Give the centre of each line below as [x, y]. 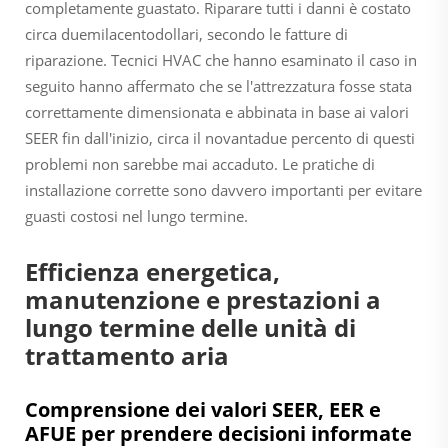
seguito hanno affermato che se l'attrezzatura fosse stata [218, 85]
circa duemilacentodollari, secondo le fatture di [186, 33]
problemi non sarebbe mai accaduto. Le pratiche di [200, 163]
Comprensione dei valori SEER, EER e [203, 409]
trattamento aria [127, 355]
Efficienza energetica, [152, 271]
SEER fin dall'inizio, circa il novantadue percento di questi [220, 137]
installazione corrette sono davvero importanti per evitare [223, 189]
